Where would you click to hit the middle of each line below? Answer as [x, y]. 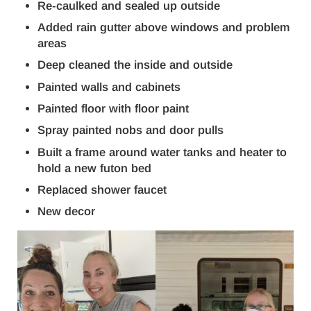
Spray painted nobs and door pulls [131, 131]
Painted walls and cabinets [109, 87]
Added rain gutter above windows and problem [164, 28]
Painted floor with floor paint [114, 109]
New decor [67, 212]
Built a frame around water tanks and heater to [162, 152]
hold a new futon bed [95, 168]
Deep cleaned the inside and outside [135, 65]
